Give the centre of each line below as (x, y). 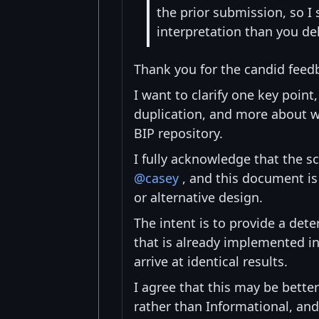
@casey (156, 178)
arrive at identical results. (211, 261)
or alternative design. (198, 197)
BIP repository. (178, 133)
